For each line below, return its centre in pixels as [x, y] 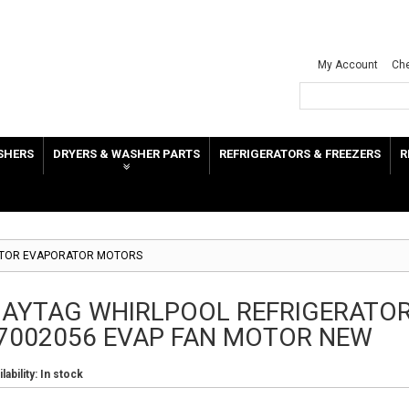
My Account [348, 65]
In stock [62, 374]
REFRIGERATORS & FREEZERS [300, 154]
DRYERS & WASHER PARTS [126, 154]
